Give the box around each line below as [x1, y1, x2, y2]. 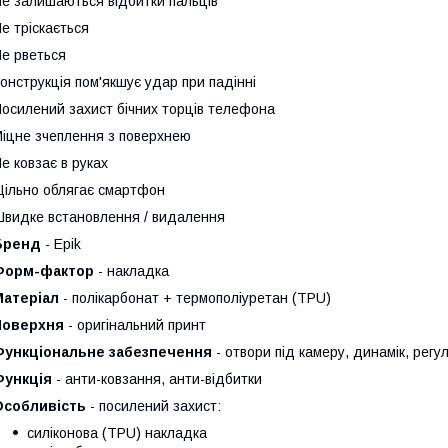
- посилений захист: [86, 398, 221, 414]
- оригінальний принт [64, 317, 206, 333]
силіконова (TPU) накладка [27, 425, 207, 441]
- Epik [41, 236, 81, 252]
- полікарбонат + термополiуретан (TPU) [59, 290, 331, 306]
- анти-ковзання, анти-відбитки [52, 371, 262, 387]
